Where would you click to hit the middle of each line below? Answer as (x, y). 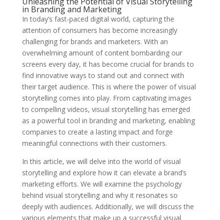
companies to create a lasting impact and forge (97, 132)
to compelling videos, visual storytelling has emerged (106, 109)
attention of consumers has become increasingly (99, 30)
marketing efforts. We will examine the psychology (102, 184)
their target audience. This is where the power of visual (109, 87)
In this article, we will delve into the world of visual (101, 161)
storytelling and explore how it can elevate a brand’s (104, 173)
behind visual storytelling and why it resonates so (100, 195)
